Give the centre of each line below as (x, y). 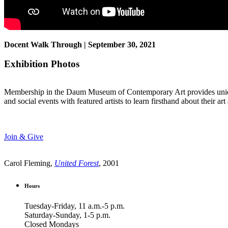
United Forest (77, 163)
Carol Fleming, (29, 163)
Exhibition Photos (42, 64)
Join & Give (24, 137)
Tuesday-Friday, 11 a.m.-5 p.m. (75, 206)
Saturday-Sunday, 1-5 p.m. (67, 215)
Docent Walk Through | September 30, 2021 (80, 44)
